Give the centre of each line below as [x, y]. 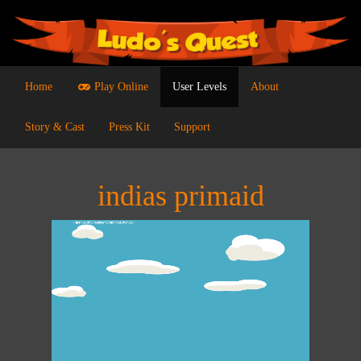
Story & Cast [55, 127]
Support [192, 127]
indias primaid [180, 196]
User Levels [199, 87]
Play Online [120, 87]
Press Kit [129, 127]
